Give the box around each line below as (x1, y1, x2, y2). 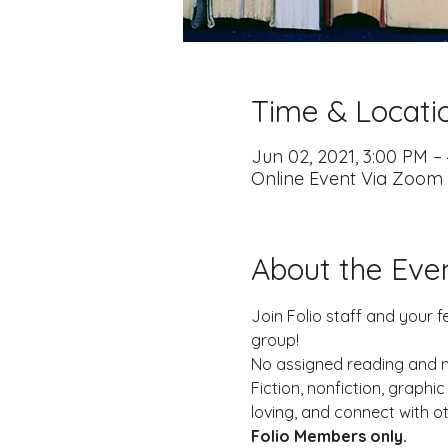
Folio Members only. (250, 426, 411, 446)
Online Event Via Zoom (250, 167, 443, 190)
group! (250, 330, 299, 350)
